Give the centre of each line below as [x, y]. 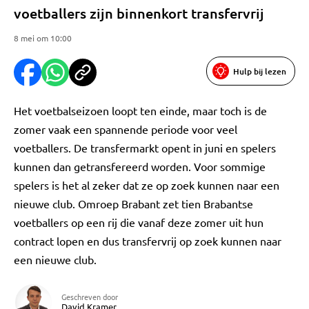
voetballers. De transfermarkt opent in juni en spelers [145, 148]
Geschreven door [90, 297]
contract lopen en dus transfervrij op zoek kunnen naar [148, 241]
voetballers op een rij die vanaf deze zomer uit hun [139, 222]
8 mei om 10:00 [43, 38]
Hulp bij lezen [260, 71]
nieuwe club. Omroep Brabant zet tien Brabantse [133, 203]
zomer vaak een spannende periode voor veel [126, 129]
